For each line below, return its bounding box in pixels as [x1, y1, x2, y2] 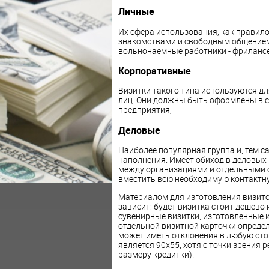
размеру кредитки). [118, 249, 194, 261]
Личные [118, 5, 154, 19]
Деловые [118, 123, 160, 137]
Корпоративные [118, 64, 191, 78]
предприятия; [118, 104, 172, 116]
